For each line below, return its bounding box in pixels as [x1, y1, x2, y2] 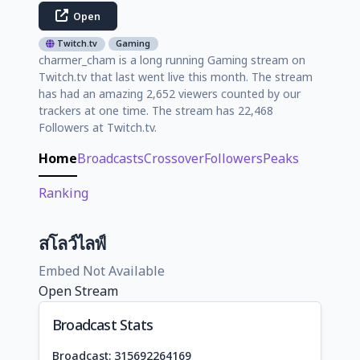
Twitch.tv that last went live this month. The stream [39, 68, 313, 84]
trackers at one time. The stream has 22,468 [39, 102, 273, 118]
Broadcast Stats [52, 314, 153, 334]
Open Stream [39, 281, 118, 300]
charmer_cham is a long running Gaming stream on [39, 51, 305, 67]
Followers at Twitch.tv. [39, 119, 157, 135]
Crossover [144, 149, 204, 167]
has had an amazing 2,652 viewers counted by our [39, 85, 301, 101]
